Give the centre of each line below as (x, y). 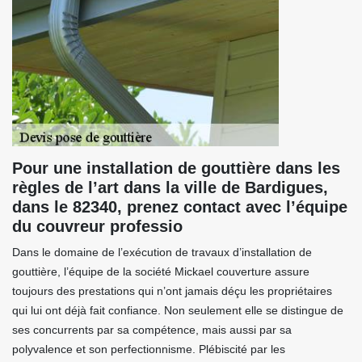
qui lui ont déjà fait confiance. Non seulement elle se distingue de (178, 310)
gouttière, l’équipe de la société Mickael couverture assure (161, 271)
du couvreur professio (97, 226)
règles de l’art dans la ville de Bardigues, (170, 187)
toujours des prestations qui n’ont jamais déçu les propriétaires (172, 291)
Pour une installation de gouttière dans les (176, 168)
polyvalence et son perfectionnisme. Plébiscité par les (149, 349)
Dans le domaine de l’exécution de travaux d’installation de (162, 252)
